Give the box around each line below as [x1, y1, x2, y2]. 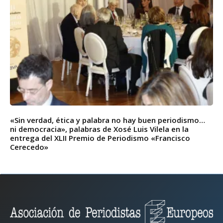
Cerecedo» [10, 141, 48, 152]
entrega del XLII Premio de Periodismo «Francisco [10, 132, 190, 143]
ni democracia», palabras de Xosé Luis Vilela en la [10, 123, 189, 134]
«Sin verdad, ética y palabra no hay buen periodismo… [10, 114, 205, 125]
